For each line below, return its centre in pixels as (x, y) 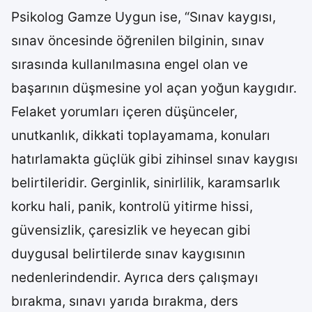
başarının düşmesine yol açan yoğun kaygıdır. (154, 88)
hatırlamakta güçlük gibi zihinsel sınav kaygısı (155, 159)
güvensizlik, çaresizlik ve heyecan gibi (131, 230)
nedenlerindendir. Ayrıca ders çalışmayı (135, 278)
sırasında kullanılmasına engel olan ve (130, 64)
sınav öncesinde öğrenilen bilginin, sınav (138, 41)
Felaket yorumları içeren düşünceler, (124, 112)
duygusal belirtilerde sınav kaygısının (128, 254)
